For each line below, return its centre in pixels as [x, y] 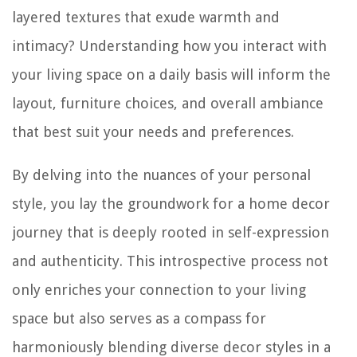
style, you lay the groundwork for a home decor [171, 204]
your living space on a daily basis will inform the [171, 75]
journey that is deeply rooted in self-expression [171, 233]
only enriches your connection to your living [159, 290]
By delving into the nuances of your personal [161, 175]
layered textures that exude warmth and [146, 18]
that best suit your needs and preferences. [153, 132]
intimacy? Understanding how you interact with [169, 46]
